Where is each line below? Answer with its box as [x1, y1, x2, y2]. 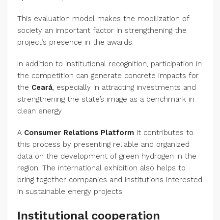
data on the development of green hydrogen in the [17, 152, 196, 161]
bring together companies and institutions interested [17, 175, 202, 185]
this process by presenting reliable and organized [17, 140, 190, 149]
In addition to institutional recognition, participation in [17, 59, 202, 69]
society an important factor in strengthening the [17, 26, 187, 35]
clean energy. [17, 107, 63, 116]
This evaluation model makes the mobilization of [17, 14, 189, 24]
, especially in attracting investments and [53, 83, 196, 92]
